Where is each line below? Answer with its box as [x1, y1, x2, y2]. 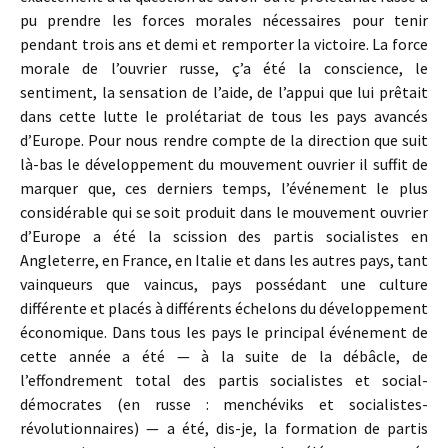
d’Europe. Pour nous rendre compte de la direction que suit [20, 130, 428, 150]
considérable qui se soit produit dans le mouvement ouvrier [20, 202, 428, 222]
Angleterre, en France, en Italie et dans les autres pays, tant [20, 250, 428, 270]
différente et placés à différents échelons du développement [20, 298, 428, 318]
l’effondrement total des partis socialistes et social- [20, 370, 428, 390]
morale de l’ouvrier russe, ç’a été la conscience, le [20, 58, 428, 78]
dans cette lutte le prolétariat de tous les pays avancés [20, 106, 428, 126]
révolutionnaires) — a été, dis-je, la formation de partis [20, 418, 428, 438]
